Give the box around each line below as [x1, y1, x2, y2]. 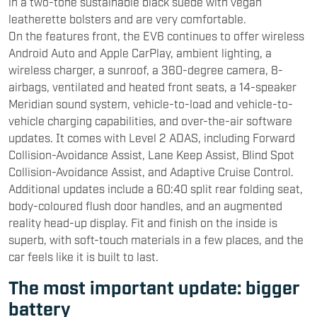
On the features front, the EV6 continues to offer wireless [8, 28, 304, 42]
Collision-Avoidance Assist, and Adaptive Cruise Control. [8, 163, 294, 178]
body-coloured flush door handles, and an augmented [8, 197, 282, 212]
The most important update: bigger [8, 275, 300, 297]
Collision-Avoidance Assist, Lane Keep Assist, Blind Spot [8, 146, 294, 161]
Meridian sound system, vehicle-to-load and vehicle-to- [8, 96, 293, 110]
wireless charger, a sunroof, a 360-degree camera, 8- [8, 62, 283, 76]
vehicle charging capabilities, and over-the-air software [8, 113, 292, 127]
